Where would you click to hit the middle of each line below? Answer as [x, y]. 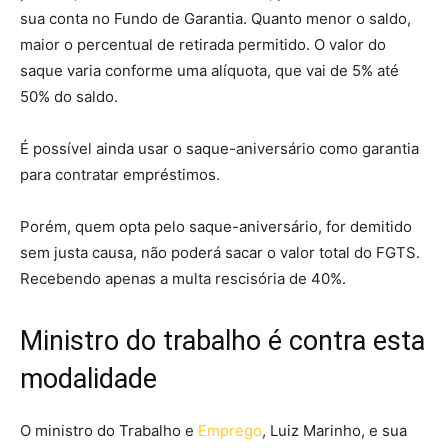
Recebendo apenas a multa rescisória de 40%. [183, 278]
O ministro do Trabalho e [109, 430]
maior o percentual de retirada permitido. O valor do [203, 44]
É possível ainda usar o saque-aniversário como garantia [219, 148]
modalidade [88, 378]
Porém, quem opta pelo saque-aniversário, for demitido [216, 226]
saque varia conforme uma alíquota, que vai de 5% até [209, 70]
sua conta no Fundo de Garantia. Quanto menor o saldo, [215, 18]
